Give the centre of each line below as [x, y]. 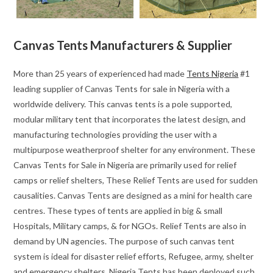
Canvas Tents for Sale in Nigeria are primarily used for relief [125, 165]
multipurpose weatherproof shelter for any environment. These [135, 150]
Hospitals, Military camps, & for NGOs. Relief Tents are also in [130, 226]
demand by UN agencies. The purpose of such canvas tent [124, 241]
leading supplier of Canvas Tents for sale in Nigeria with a [122, 89]
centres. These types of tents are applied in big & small [118, 211]
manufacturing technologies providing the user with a [115, 135]
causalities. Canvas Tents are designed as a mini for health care [133, 196]
